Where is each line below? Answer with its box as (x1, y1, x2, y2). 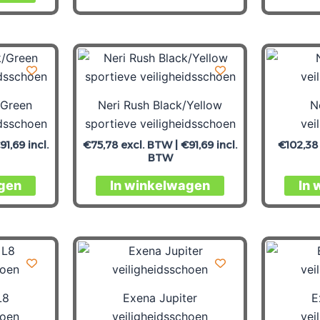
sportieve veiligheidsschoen (84, 116, 236, 131)
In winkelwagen (110, 178, 210, 193)
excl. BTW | (118, 138, 181, 151)
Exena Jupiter (123, 290, 197, 305)
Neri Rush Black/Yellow (98, 97, 222, 112)
